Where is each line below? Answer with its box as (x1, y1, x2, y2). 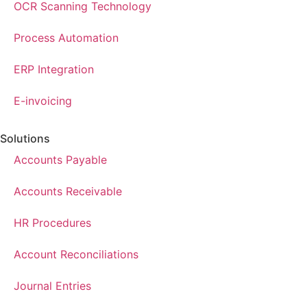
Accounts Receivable (14, 184, 122, 198)
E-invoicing (14, 94, 72, 108)
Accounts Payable (14, 153, 107, 167)
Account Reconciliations (14, 247, 138, 261)
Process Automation (14, 31, 119, 45)
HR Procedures (14, 216, 91, 230)
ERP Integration (14, 62, 94, 76)
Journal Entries (14, 279, 91, 293)
